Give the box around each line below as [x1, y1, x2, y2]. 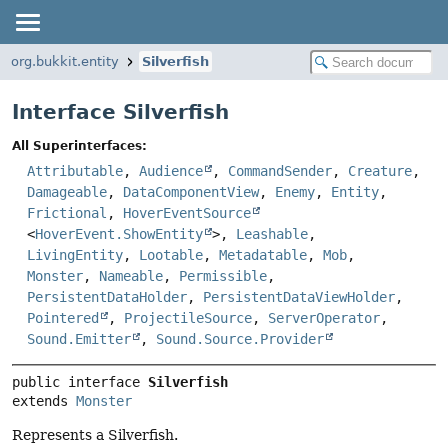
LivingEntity [27, 247, 123, 264]
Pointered [27, 310, 99, 327]
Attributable [27, 163, 123, 180]
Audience [139, 163, 203, 180]
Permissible [179, 268, 267, 285]
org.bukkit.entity [11, 54, 119, 69]
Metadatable [219, 247, 307, 264]
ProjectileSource [124, 310, 252, 327]
